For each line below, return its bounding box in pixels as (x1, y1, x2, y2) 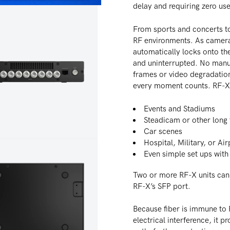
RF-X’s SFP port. (132, 181, 190, 191)
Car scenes (143, 126, 184, 136)
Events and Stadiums (143, 104, 215, 113)
